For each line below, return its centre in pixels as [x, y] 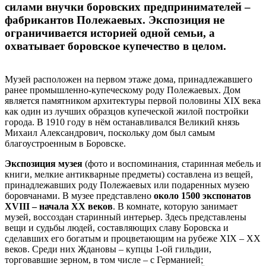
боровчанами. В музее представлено [79, 196]
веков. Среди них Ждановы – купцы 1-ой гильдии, [108, 249]
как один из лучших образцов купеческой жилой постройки [127, 112]
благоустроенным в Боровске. [65, 144]
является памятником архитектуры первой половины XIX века [133, 101]
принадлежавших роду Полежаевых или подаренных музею [127, 185]
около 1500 [177, 196]
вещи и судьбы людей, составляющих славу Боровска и [117, 228]
